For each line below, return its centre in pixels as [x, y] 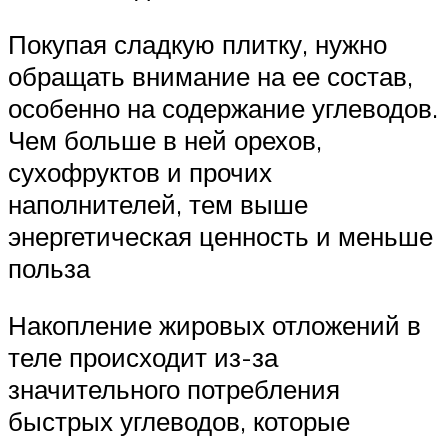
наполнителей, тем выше [158, 203]
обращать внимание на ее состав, [210, 75]
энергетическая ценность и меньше [220, 235]
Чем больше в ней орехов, [165, 139]
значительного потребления [174, 389]
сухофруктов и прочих [140, 171]
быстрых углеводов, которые [179, 421]
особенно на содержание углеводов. [223, 107]
